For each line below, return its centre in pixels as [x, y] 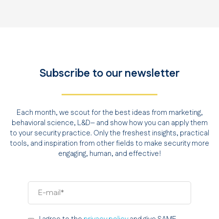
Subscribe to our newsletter [109, 73]
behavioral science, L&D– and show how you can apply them [109, 123]
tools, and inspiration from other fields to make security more [109, 143]
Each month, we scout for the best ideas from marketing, [109, 112]
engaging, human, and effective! [109, 153]
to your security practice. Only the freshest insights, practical [109, 133]
